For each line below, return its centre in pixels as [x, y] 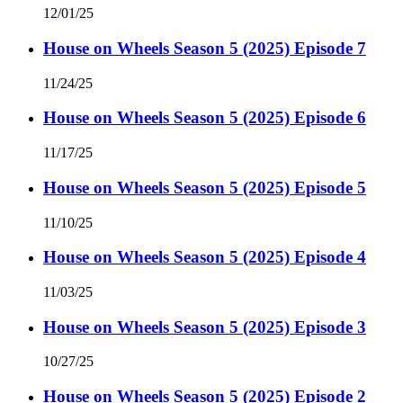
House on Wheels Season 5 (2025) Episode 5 [205, 187]
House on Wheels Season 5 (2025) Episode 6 [205, 118]
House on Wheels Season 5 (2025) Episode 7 [205, 48]
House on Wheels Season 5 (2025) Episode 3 [205, 327]
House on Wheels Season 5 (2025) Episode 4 [205, 257]
